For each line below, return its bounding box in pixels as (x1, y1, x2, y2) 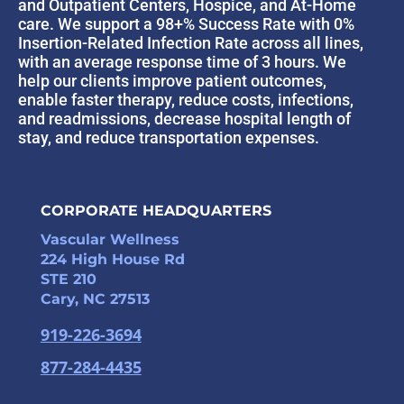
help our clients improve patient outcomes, (18, 71, 326, 91)
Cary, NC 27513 (40, 290, 150, 308)
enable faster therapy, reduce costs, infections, (18, 90, 353, 110)
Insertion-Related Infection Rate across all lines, (18, 33, 363, 53)
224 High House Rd (40, 251, 185, 269)
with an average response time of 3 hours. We (18, 52, 346, 72)
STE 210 (40, 271, 96, 289)
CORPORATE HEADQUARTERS (40, 202, 271, 220)
